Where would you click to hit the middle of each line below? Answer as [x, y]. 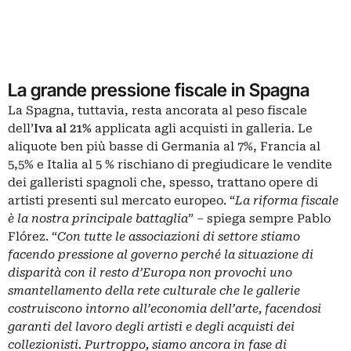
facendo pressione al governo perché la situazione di [161, 255]
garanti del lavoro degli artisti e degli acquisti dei [151, 327]
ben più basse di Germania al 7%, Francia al [189, 147]
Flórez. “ [33, 237]
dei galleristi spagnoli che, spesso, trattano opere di [163, 183]
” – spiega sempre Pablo [259, 219]
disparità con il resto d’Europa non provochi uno [150, 273]
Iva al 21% [63, 129]
